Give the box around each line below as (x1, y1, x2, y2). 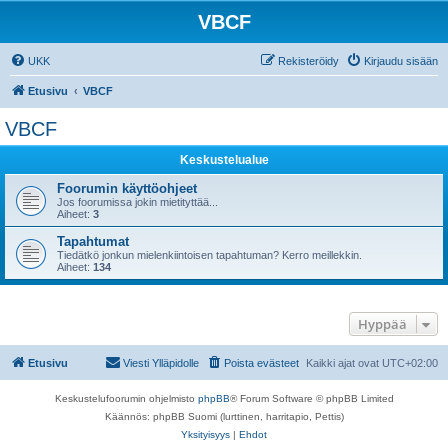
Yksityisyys (181, 429, 230, 440)
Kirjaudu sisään (364, 55, 438, 67)
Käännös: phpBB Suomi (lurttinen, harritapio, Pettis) (104, 411, 344, 422)
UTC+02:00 (382, 357, 438, 369)
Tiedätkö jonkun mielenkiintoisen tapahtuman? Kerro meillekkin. (57, 249, 362, 261)
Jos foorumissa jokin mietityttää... (57, 196, 218, 208)
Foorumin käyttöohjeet (57, 181, 197, 196)
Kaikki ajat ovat (306, 357, 382, 369)
